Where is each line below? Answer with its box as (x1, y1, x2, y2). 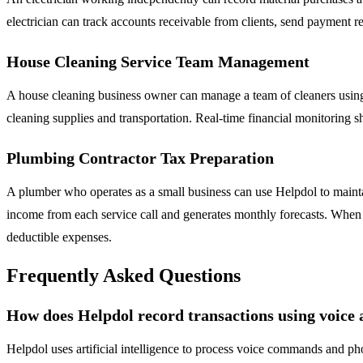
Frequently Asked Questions (6, 265, 241, 287)
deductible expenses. (6, 230, 112, 245)
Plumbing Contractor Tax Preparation (6, 149, 274, 168)
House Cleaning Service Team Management (6, 53, 310, 71)
